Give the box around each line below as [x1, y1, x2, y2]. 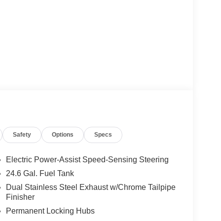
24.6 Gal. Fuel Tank [5, 169, 74, 178]
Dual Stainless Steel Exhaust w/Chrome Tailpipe [5, 183, 176, 192]
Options [52, 131, 74, 139]
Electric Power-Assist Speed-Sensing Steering [5, 155, 169, 164]
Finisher [5, 193, 35, 202]
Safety [13, 131, 32, 139]
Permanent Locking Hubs [5, 207, 95, 216]
